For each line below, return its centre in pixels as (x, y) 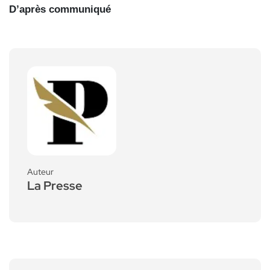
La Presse (55, 185)
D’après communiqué (60, 9)
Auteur (40, 171)
